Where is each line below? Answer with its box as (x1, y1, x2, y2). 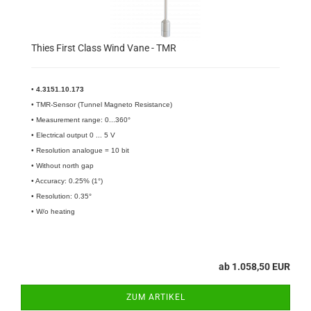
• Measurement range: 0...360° (31, 116, 131, 124)
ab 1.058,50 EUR (219, 261, 290, 272)
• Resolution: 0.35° (31, 192, 92, 200)
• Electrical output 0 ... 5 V (31, 131, 115, 139)
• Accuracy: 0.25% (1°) (31, 177, 103, 185)
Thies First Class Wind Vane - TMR (31, 42, 176, 53)
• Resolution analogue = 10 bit (31, 146, 129, 154)
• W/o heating (31, 208, 75, 215)
